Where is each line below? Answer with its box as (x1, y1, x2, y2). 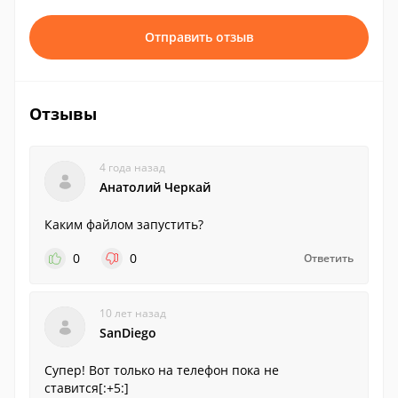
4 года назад (99, 160, 165, 175)
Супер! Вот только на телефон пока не (44, 362, 279, 378)
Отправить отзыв (145, 28, 253, 45)
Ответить (304, 251, 354, 266)
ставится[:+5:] (44, 379, 129, 396)
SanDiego (99, 324, 156, 341)
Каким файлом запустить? (44, 216, 203, 233)
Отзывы (29, 103, 97, 124)
